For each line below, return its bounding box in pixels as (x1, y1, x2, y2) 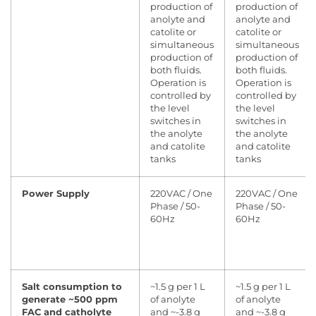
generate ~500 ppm (22, 294, 118, 305)
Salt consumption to (22, 281, 122, 292)
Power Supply (22, 188, 90, 199)
